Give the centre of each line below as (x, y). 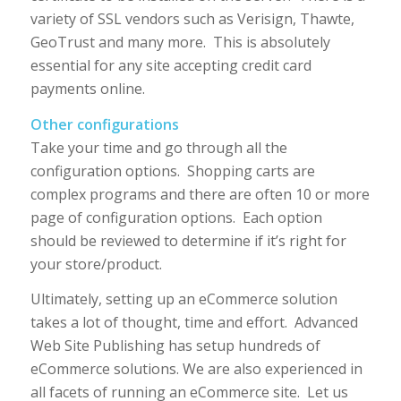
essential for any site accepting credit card (171, 65)
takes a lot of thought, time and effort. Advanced (194, 323)
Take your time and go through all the (158, 147)
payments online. (87, 88)
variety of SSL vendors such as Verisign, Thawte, (192, 18)
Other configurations (104, 124)
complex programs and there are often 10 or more (200, 194)
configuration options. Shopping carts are (172, 171)
